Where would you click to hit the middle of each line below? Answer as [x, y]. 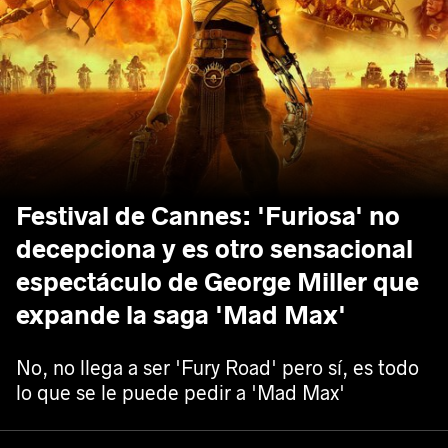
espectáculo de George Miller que [217, 282]
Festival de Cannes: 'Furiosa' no [208, 216]
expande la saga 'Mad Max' [181, 315]
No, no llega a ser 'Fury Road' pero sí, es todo [217, 368]
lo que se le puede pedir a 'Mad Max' [180, 393]
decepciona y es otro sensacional [214, 249]
